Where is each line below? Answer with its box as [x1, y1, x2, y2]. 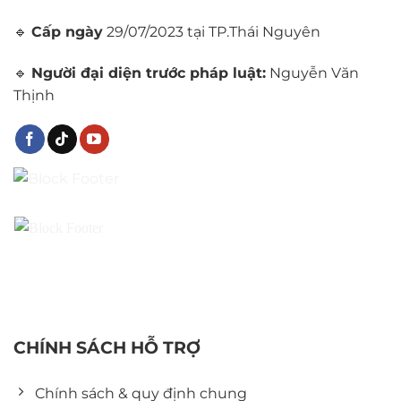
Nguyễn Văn [266, 64, 359, 81]
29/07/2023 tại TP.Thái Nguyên [103, 22, 320, 40]
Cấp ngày [31, 22, 103, 40]
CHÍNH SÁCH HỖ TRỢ [13, 336, 200, 358]
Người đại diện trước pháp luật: [31, 64, 266, 81]
